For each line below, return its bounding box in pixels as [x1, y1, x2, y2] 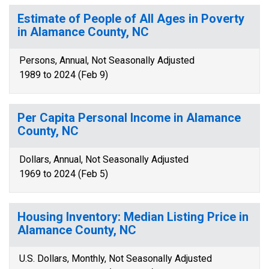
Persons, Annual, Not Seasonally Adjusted [19, 55, 195, 66]
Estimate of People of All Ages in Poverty [17, 11, 244, 26]
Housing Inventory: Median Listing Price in [17, 210, 249, 224]
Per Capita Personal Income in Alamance [17, 110, 241, 125]
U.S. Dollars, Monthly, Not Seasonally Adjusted [19, 253, 212, 264]
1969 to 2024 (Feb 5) [19, 168, 108, 180]
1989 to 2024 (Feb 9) [19, 69, 108, 80]
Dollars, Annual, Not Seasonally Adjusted [19, 154, 189, 165]
